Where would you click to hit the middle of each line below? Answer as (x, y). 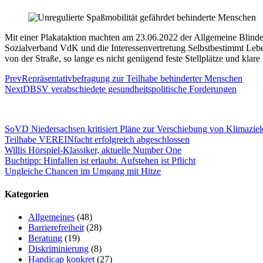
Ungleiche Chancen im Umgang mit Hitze (83, 171)
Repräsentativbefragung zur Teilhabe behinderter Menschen (132, 78)
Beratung (45, 238)
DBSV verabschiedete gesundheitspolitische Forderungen (130, 89)
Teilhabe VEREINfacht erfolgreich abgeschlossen (97, 139)
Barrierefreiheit (56, 228)
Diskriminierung (58, 249)
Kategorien (27, 194)
